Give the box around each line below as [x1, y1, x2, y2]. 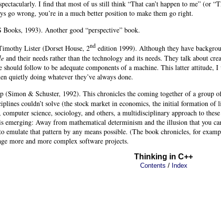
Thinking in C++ [134, 152, 193, 161]
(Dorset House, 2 [40, 43, 90, 53]
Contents [140, 161, 166, 169]
